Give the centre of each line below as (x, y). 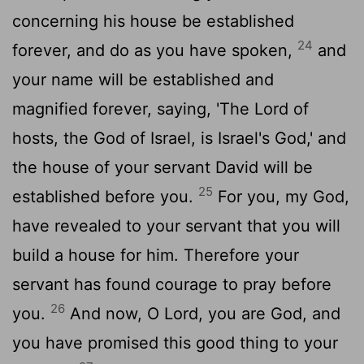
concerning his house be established (153, 21)
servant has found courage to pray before (172, 284)
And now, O (115, 313)
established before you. (105, 196)
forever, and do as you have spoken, (155, 50)
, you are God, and (269, 313)
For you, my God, (281, 196)
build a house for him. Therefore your (156, 255)
